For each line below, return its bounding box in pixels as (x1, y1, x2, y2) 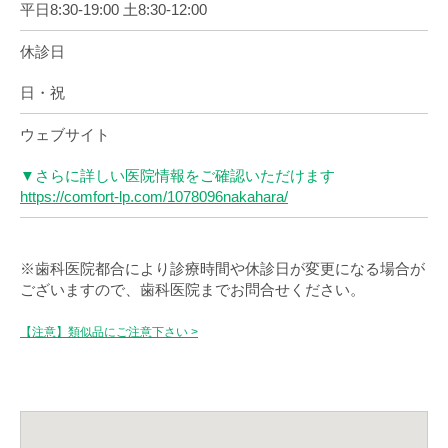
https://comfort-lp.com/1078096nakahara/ (20, 188, 288, 205)
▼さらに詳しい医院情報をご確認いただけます (20, 167, 335, 184)
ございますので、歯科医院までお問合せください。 (20, 281, 365, 298)
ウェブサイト (20, 126, 110, 143)
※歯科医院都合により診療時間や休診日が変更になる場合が (20, 260, 425, 277)
